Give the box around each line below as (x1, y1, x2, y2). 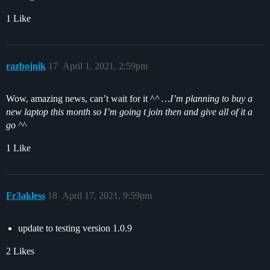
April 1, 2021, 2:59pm (63, 60, 148, 71)
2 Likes (6, 245, 34, 256)
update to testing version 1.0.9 (18, 222, 132, 233)
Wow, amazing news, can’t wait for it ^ (6, 93, 155, 104)
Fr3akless (6, 190, 45, 201)
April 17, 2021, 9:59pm (62, 190, 152, 201)
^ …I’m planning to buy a (155, 93, 253, 104)
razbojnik (6, 60, 46, 71)
